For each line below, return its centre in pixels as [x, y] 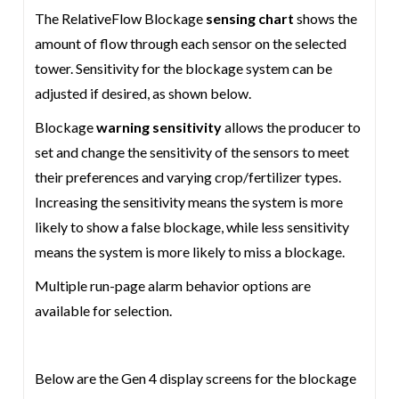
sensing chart [250, 18]
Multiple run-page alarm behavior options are [173, 285]
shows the [327, 18]
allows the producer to [292, 127]
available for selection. [104, 310]
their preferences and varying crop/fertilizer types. [188, 177]
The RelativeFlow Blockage [119, 18]
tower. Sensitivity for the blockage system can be [184, 68]
